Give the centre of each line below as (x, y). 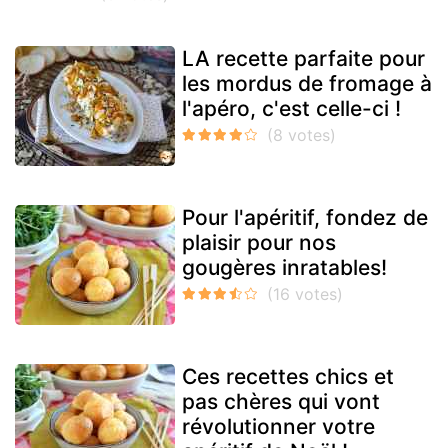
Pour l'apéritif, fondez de (305, 218)
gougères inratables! (284, 268)
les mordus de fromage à (307, 84)
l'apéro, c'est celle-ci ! (291, 109)
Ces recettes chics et (288, 377)
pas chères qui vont (281, 402)
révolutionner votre (278, 427)
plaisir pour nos (259, 243)
